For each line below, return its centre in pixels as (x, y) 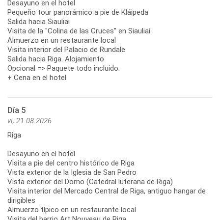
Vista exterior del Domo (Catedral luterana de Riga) (90, 181)
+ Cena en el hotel (37, 77)
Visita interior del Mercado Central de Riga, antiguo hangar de (107, 191)
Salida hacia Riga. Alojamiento (56, 59)
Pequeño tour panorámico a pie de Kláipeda (78, 12)
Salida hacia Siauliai (39, 21)
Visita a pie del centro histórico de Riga (71, 163)
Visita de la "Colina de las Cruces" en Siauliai (79, 31)
